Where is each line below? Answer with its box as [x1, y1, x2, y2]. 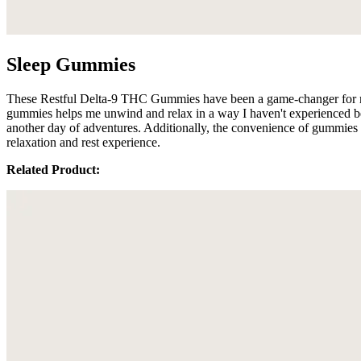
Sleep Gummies [6, 54, 135, 75]
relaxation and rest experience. [6, 135, 160, 149]
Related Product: [6, 162, 100, 176]
